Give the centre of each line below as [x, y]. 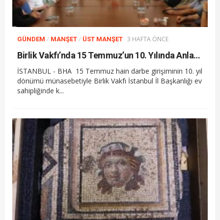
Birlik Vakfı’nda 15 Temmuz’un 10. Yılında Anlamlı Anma [197, 55]
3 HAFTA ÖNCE [148, 39]
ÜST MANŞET [103, 39]
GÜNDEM [31, 39]
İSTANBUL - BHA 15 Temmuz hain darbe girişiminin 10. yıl [110, 71]
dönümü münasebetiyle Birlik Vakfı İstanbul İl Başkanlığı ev [110, 81]
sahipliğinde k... [41, 91]
